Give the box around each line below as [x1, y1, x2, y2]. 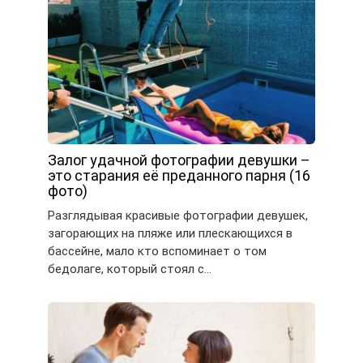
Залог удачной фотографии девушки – [48, 152, 310, 169]
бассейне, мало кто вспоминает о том [48, 244, 267, 259]
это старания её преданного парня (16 [48, 167, 310, 185]
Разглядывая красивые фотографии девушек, [48, 208, 308, 224]
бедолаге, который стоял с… [48, 262, 211, 277]
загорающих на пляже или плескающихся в [48, 226, 293, 241]
